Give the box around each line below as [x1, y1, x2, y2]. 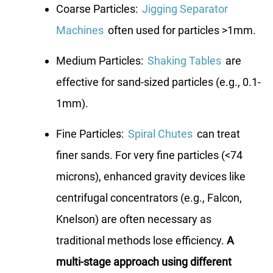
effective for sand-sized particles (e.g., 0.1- [56, 75, 261, 88]
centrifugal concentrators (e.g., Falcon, [56, 191, 242, 204]
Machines [56, 23, 104, 37]
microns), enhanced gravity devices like [56, 169, 246, 183]
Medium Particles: [56, 54, 146, 67]
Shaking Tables [147, 54, 221, 67]
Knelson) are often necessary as [56, 212, 211, 225]
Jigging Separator [142, 2, 228, 15]
